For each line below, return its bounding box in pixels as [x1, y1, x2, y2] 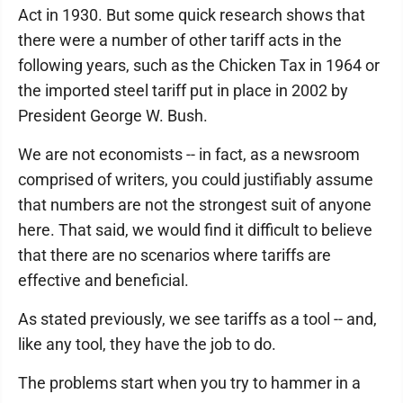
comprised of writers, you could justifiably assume [18, 170, 373, 189]
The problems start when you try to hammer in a [18, 373, 361, 392]
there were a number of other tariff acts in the [18, 31, 342, 49]
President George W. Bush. [18, 106, 208, 125]
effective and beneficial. [18, 271, 189, 290]
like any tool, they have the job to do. [18, 335, 276, 354]
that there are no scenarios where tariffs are [18, 246, 331, 264]
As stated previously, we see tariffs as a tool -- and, [18, 309, 377, 328]
